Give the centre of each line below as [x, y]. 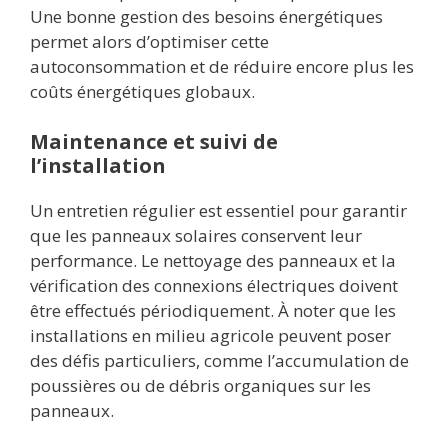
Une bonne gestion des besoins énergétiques [206, 17]
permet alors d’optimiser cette [149, 42]
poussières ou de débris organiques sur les [200, 385]
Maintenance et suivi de [154, 141]
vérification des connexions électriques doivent [214, 285]
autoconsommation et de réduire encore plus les [222, 67]
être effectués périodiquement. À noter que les [213, 310]
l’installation [98, 165]
